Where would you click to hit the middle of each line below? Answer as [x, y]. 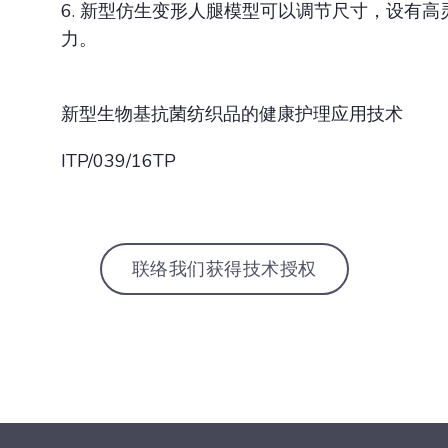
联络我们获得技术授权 [224, 268]
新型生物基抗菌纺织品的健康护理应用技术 [232, 114]
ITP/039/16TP [118, 161]
